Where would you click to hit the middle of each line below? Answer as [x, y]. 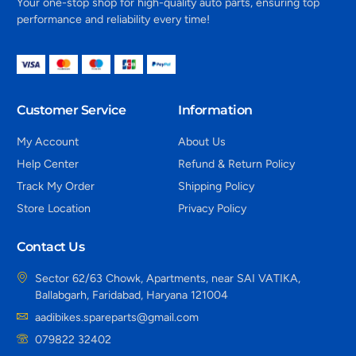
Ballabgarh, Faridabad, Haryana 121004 [131, 296]
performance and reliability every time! [114, 19]
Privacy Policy [212, 208]
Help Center [48, 164]
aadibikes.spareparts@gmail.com [116, 318]
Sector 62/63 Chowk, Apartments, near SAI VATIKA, [167, 279]
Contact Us [51, 247]
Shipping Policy [216, 186]
